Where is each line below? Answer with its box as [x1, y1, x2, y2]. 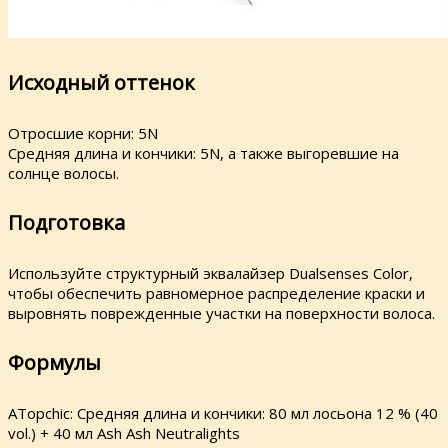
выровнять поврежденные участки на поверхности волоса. [8, 302, 435, 323]
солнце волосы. [8, 162, 119, 183]
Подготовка [8, 209, 125, 237]
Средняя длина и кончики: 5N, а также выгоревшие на [8, 142, 399, 163]
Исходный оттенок [8, 68, 195, 96]
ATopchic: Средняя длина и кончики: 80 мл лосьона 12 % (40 [8, 402, 438, 423]
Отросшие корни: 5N [8, 122, 158, 143]
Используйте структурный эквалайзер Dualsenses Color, [8, 262, 413, 283]
